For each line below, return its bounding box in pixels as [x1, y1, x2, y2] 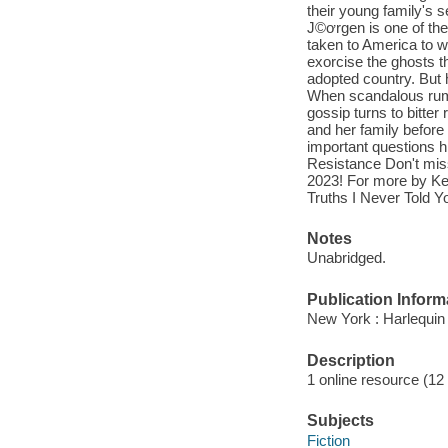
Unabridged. [306, 249, 386, 267]
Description [306, 351, 395, 369]
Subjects [306, 412, 374, 430]
